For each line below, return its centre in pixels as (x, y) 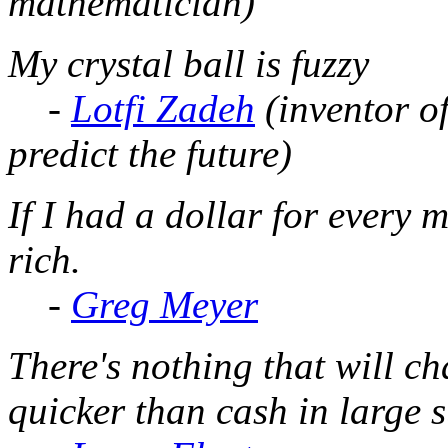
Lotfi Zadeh (163, 108)
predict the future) (150, 153)
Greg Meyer (164, 304)
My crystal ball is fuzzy (188, 63)
